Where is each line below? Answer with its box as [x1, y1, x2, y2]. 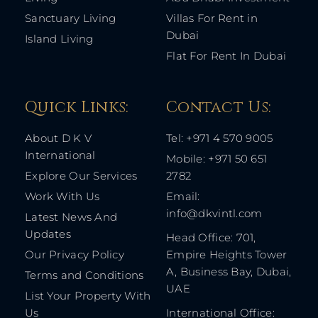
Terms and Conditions [25, 268, 144, 283]
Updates [25, 227, 71, 241]
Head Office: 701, [166, 231, 256, 245]
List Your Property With [25, 289, 151, 303]
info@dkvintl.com [166, 207, 263, 221]
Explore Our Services [25, 169, 138, 183]
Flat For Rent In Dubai [166, 49, 287, 63]
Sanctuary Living [25, 11, 116, 26]
